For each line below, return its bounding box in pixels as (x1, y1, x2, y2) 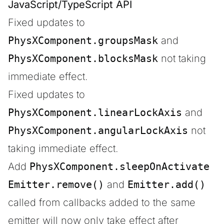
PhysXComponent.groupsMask (8, 34, 158, 46)
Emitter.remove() (8, 178, 104, 190)
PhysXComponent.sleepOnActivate (29, 160, 209, 172)
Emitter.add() (127, 178, 205, 190)
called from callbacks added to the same (8, 196, 195, 208)
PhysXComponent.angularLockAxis (8, 124, 188, 136)
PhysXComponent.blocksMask (8, 52, 158, 64)
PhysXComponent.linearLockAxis (8, 106, 182, 118)
